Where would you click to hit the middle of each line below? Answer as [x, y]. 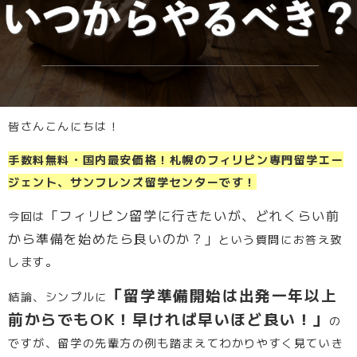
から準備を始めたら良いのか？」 [113, 239]
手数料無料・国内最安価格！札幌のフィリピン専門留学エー [176, 160]
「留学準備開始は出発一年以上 [222, 295]
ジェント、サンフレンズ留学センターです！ [133, 182]
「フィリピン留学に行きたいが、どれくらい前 [192, 216]
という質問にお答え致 [280, 239]
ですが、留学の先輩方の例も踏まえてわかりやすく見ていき [176, 343]
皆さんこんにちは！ [64, 126]
